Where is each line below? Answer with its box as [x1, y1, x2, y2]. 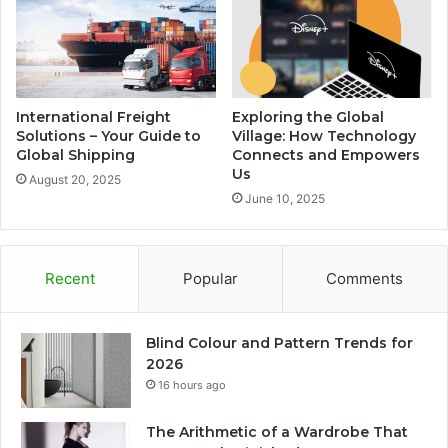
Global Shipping [16, 145, 135, 164]
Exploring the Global [232, 107, 384, 126]
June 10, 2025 [245, 190, 325, 206]
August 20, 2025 [29, 171, 121, 187]
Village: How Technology [232, 126, 416, 145]
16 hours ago [158, 377, 226, 392]
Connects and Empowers [232, 145, 420, 164]
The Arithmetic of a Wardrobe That [146, 422, 408, 441]
